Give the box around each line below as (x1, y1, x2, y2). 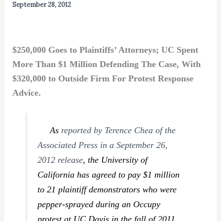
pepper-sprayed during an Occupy (37, 199, 161, 209)
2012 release (37, 154, 83, 165)
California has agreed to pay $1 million (37, 169, 180, 180)
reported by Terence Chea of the (61, 125, 176, 135)
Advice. (12, 87, 41, 98)
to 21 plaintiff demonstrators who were (37, 184, 177, 194)
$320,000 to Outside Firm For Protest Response (12, 73, 193, 83)
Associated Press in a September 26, (37, 140, 168, 150)
